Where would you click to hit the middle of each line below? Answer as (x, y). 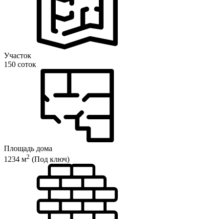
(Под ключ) (50, 159)
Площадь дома (28, 148)
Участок (18, 55)
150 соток (20, 64)
